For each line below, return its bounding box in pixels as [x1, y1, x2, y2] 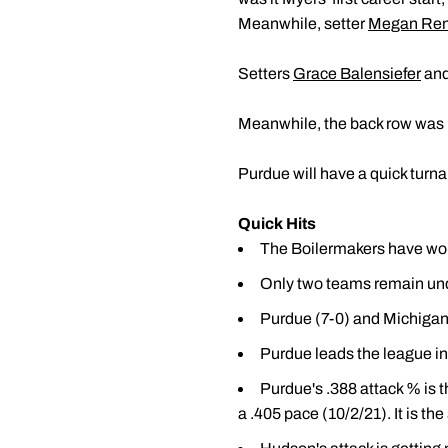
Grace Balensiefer [293, 65, 421, 82]
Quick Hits [238, 215, 316, 232]
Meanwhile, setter [238, 15, 368, 32]
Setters [238, 65, 293, 82]
